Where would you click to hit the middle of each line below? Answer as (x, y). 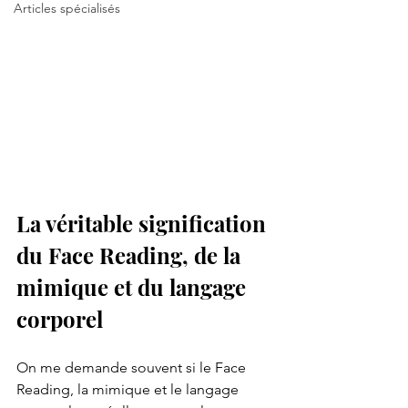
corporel (60, 319)
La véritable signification (144, 224)
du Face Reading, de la (131, 255)
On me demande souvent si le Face (133, 368)
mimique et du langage (134, 287)
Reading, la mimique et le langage (129, 390)
